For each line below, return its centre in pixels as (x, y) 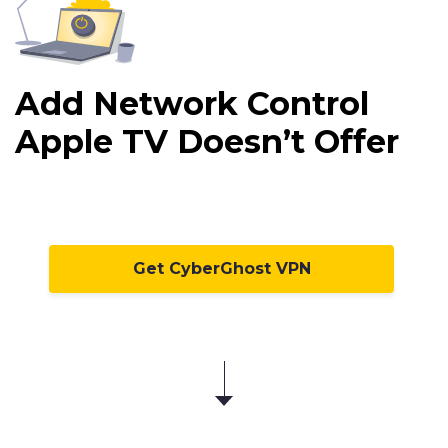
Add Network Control (192, 104)
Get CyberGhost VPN (221, 269)
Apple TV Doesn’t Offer (207, 142)
